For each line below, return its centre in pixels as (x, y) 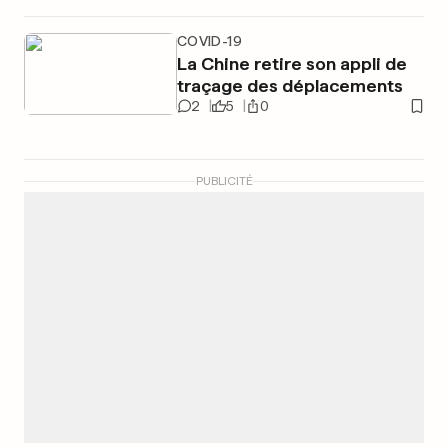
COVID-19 (209, 41)
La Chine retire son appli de (291, 63)
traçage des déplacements (289, 85)
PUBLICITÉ (224, 181)
